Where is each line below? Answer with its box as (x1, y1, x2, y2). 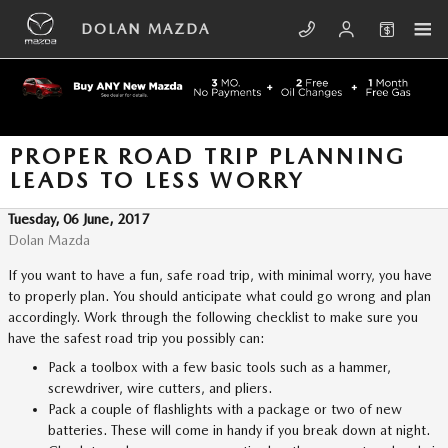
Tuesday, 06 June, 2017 (8, 211, 149, 227)
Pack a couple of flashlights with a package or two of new (48, 401, 402, 417)
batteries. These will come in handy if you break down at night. (48, 422, 430, 438)
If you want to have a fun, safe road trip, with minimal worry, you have (8, 267, 432, 283)
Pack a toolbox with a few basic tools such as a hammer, (48, 359, 391, 375)
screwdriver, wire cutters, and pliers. (48, 380, 272, 396)
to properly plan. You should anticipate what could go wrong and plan (8, 288, 431, 304)
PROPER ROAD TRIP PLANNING (10, 143, 407, 169)
